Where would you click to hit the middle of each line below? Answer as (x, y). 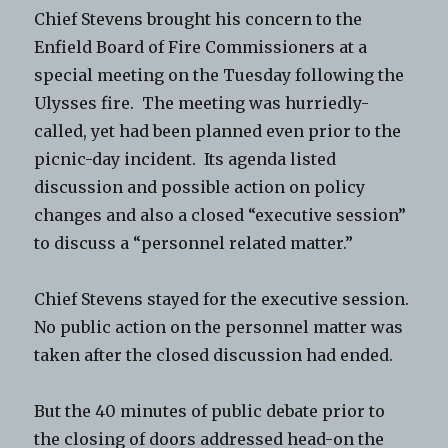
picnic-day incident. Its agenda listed (185, 158)
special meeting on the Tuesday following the (219, 74)
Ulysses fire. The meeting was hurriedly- (202, 102)
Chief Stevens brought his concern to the (198, 18)
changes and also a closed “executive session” (220, 214)
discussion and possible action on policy (200, 186)
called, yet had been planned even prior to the (218, 130)
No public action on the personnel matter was (219, 326)
